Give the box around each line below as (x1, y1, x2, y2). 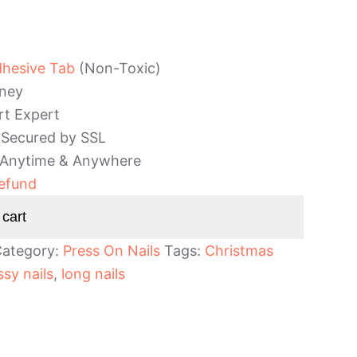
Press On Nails (63, 242, 160, 260)
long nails (61, 265, 125, 283)
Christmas (205, 242, 273, 260)
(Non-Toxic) (75, 60, 161, 77)
